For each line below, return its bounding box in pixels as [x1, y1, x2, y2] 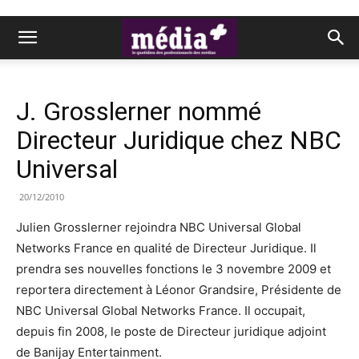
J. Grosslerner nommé [16, 96, 261, 127]
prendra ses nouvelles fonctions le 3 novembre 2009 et [16, 261, 331, 276]
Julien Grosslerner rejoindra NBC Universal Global [16, 220, 301, 235]
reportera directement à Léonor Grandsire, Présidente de [16, 282, 341, 297]
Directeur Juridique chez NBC [16, 125, 341, 155]
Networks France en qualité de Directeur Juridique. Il [16, 240, 317, 256]
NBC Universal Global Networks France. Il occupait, [16, 303, 305, 318]
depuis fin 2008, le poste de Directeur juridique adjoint [16, 324, 326, 339]
